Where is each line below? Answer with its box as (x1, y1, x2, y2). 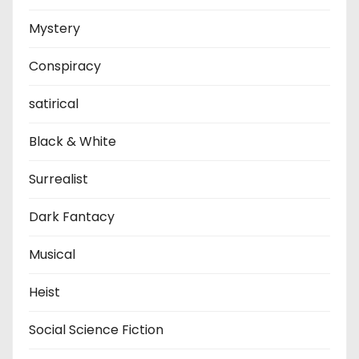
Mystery (29, 18, 80, 38)
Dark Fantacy (29, 207, 115, 226)
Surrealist (29, 169, 88, 188)
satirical (29, 94, 79, 113)
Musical (29, 244, 75, 264)
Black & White (29, 131, 116, 151)
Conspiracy (29, 56, 101, 75)
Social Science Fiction (29, 320, 163, 339)
